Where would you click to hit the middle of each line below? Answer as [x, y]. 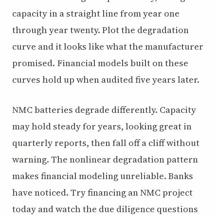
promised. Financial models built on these [100, 63]
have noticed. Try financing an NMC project [102, 192]
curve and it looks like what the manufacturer [108, 46]
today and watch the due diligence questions [105, 209]
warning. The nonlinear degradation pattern [105, 159]
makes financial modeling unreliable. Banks [103, 176]
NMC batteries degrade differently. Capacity [104, 110]
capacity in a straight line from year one [96, 13]
